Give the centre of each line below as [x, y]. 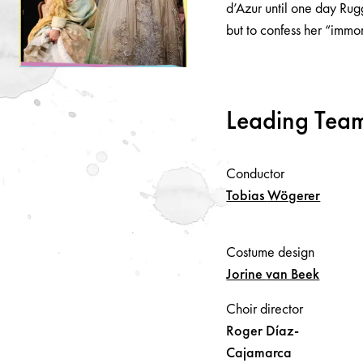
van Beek [293, 273]
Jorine [246, 273]
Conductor [256, 173]
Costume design [271, 251]
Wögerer [294, 194]
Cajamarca [259, 352]
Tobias [247, 194]
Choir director [265, 308]
